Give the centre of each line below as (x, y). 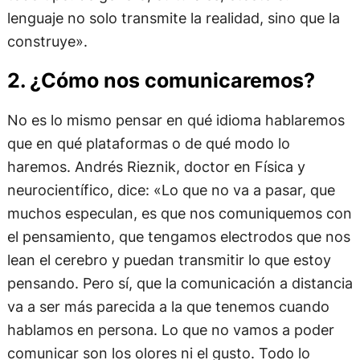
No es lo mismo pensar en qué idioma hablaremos (176, 120)
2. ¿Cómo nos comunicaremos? (161, 80)
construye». (47, 41)
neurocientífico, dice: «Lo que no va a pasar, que (171, 190)
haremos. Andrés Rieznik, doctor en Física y (156, 167)
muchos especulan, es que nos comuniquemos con (179, 213)
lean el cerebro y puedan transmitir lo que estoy (169, 260)
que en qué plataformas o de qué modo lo (148, 143)
